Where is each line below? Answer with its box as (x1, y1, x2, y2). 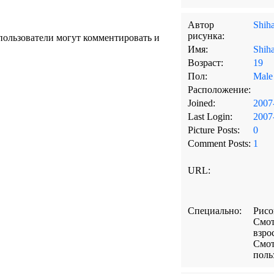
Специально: (187, 206, 242, 216)
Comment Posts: (187, 138, 251, 149)
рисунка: (187, 31, 224, 41)
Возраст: (187, 57, 223, 68)
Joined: (187, 98, 215, 108)
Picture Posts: (187, 125, 240, 135)
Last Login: (187, 111, 232, 122)
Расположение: (187, 84, 251, 95)
